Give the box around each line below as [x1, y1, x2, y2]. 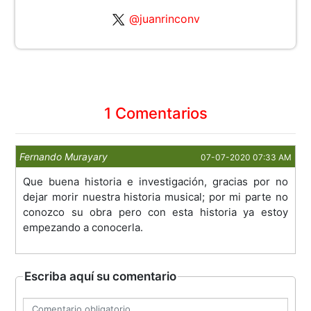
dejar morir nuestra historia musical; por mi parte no [23, 190, 288, 203]
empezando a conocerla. [23, 220, 144, 234]
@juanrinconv [128, 11, 200, 26]
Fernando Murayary [19, 150, 108, 162]
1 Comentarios [103, 103, 208, 122]
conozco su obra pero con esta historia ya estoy [23, 205, 288, 219]
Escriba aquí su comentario [24, 269, 177, 283]
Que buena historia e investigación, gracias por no [23, 174, 288, 188]
